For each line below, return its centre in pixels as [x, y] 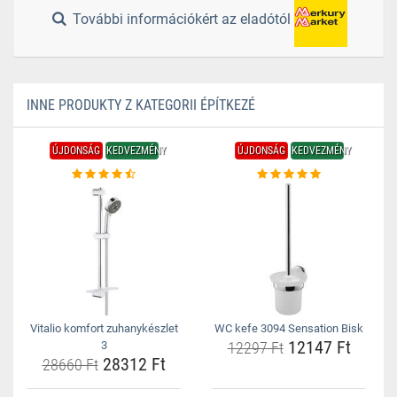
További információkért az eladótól [182, 19]
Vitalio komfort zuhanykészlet [104, 328]
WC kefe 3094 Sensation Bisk [289, 328]
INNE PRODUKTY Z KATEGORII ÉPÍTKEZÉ [141, 105]
